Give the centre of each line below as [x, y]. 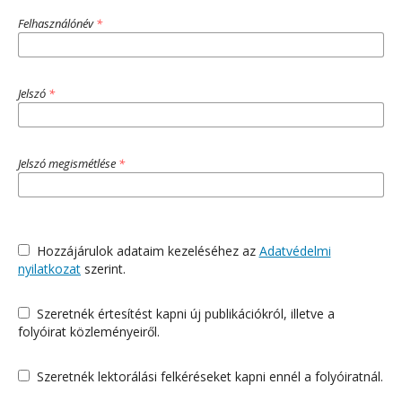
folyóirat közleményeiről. [89, 331]
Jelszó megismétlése [68, 163]
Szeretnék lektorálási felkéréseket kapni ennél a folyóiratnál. [210, 376]
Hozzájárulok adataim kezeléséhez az [148, 250]
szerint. [103, 268]
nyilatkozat [49, 268]
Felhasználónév [57, 23]
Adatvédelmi [295, 250]
